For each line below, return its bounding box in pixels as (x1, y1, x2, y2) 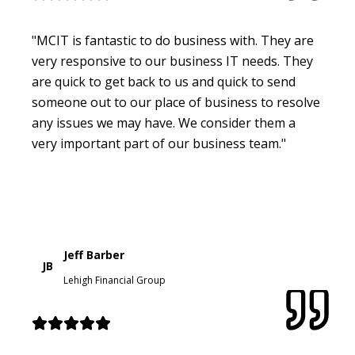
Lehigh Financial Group (63, 273, 166, 287)
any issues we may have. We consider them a (32, 113, 296, 132)
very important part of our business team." (32, 134, 286, 152)
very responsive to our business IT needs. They (32, 52, 313, 70)
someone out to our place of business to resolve (32, 93, 320, 111)
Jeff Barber (63, 246, 124, 262)
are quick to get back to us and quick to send (32, 72, 296, 90)
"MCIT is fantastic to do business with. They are (32, 31, 314, 49)
